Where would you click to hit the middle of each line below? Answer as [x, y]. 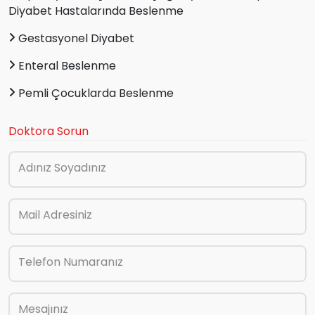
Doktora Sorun [49, 131]
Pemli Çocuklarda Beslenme [95, 93]
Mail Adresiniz [55, 214]
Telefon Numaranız [71, 262]
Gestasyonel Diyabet [75, 38]
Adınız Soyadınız [62, 167]
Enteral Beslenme [66, 65]
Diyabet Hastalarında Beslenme [96, 11]
